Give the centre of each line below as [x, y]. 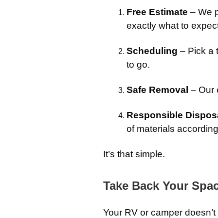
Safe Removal [157, 90]
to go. [138, 65]
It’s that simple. [134, 154]
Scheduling [152, 51]
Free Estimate [157, 12]
